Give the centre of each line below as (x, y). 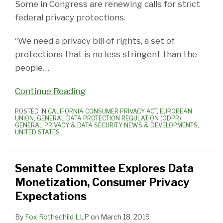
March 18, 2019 (125, 217)
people (29, 68)
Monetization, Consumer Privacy (102, 182)
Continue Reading (50, 91)
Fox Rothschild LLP (57, 217)
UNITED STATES (37, 132)
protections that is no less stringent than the (106, 55)
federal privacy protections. (70, 18)
